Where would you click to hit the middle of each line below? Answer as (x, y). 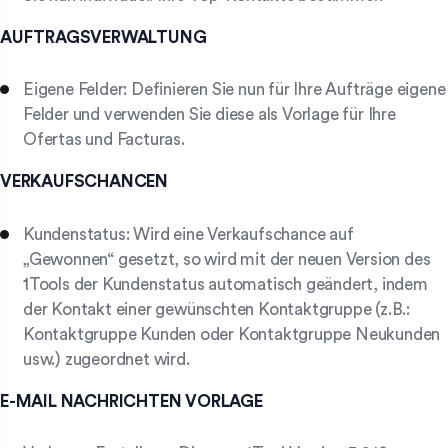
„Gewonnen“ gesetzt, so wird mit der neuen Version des (227, 259)
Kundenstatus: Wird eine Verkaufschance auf (188, 234)
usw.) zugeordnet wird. (106, 359)
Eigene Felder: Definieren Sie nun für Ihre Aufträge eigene (234, 90)
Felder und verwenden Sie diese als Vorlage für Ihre (209, 115)
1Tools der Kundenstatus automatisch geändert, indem (225, 284)
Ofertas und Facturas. (104, 140)
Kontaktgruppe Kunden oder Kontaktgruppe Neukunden (232, 334)
